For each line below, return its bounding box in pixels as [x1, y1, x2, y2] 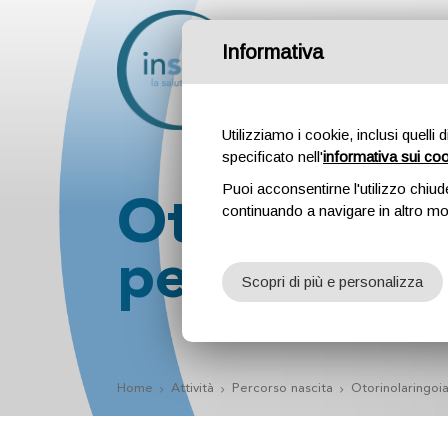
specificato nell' [222, 148, 323, 165]
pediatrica [117, 252, 401, 312]
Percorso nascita [232, 382, 333, 395]
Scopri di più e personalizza [242, 273, 423, 290]
